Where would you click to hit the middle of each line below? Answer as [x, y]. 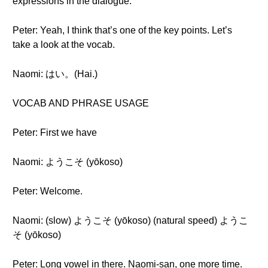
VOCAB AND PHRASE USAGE [81, 103]
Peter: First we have [55, 133]
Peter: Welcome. [48, 191]
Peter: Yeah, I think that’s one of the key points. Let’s [122, 30]
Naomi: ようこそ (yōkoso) [68, 162]
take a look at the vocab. [64, 45]
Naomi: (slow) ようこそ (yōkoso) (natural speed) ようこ [130, 220]
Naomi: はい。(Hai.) [55, 74]
